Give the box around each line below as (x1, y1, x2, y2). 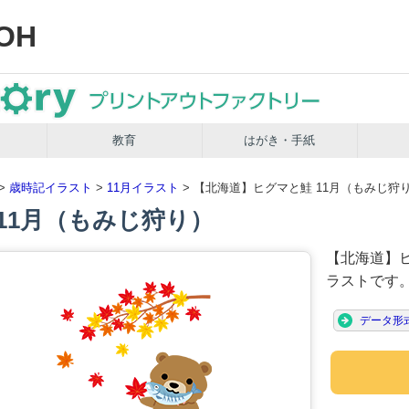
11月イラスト (107, 181, 179, 194)
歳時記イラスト (9, 181, 92, 194)
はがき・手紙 (244, 133, 316, 147)
